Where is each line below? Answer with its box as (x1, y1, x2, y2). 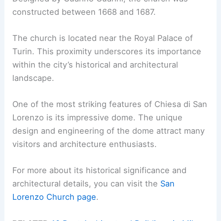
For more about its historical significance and (12, 165, 187, 176)
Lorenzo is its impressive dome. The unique (12, 112, 183, 123)
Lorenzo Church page (12, 192, 97, 202)
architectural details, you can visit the (12, 179, 161, 189)
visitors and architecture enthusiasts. (12, 139, 157, 149)
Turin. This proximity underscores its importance (12, 46, 202, 56)
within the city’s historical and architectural (12, 59, 179, 70)
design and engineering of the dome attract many (12, 126, 205, 136)
